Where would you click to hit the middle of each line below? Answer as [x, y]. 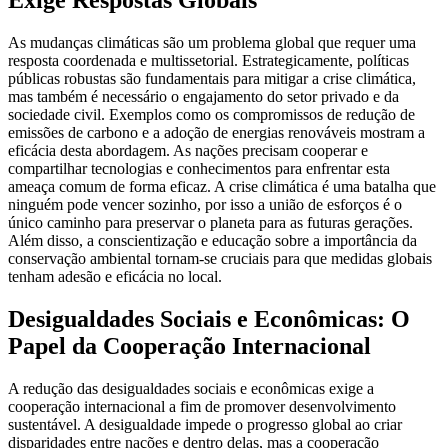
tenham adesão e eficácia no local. [115, 277]
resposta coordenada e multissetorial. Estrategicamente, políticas [208, 61]
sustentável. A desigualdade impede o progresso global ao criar [205, 425]
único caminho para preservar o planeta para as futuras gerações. [210, 223]
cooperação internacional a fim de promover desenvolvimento [202, 407]
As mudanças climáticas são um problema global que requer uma [212, 43]
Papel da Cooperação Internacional [189, 346]
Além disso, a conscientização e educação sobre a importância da [212, 241]
